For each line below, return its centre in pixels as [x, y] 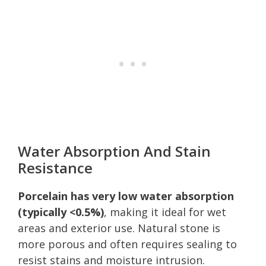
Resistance [55, 167]
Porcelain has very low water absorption [126, 196]
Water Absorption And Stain [114, 151]
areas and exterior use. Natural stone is [119, 228]
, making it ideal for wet [165, 212]
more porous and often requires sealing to [127, 244]
